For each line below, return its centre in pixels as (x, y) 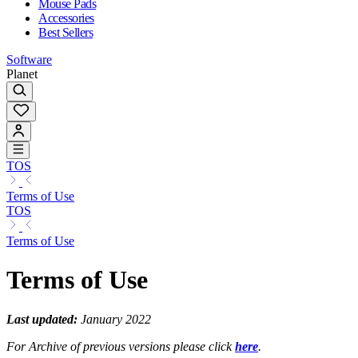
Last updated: (42, 319)
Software (29, 59)
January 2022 (114, 319)
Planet (22, 74)
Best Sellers (66, 32)
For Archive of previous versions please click (121, 346)
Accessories (66, 18)
